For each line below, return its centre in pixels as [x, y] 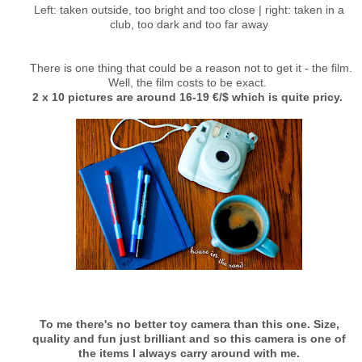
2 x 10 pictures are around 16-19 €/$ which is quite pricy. [189, 97]
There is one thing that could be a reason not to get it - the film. [189, 68]
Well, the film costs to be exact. [189, 82]
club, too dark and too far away [189, 24]
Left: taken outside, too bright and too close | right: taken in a [189, 10]
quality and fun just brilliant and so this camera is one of [189, 339]
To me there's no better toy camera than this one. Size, [189, 324]
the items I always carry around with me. [189, 353]
